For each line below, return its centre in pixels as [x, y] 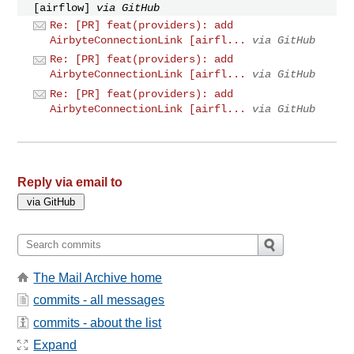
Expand [55, 345]
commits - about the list [98, 322]
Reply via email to [70, 182]
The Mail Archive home [98, 277]
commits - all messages [99, 300]
